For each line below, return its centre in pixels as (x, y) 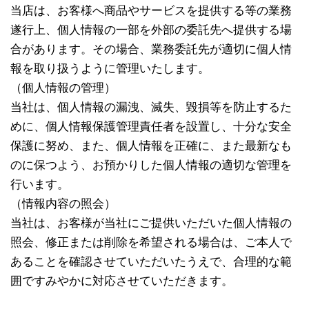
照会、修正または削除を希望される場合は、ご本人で (151, 242)
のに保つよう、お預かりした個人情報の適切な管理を (151, 165)
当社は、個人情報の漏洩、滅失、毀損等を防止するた (151, 107)
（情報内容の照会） (63, 204)
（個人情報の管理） (63, 88)
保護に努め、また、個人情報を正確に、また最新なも (151, 146)
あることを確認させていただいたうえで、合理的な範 (151, 262)
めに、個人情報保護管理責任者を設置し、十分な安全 (151, 127)
